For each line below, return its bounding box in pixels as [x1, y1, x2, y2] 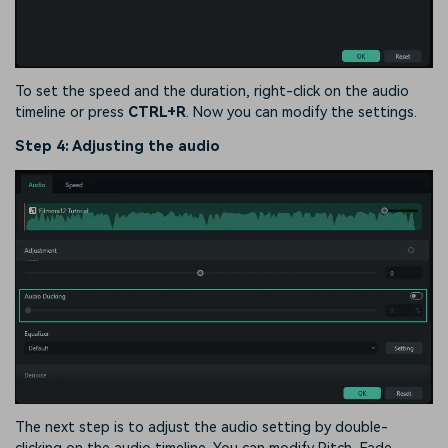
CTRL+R [128, 104, 186, 122]
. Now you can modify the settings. [186, 104, 417, 122]
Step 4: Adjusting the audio [15, 137, 220, 155]
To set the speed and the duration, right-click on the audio [15, 83, 409, 101]
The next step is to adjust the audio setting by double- [15, 418, 388, 436]
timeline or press [15, 104, 128, 122]
